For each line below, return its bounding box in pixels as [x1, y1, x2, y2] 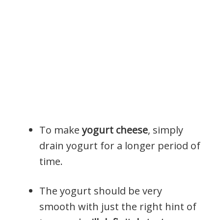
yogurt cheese [82, 123, 148, 137]
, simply [148, 123, 183, 137]
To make [39, 123, 82, 137]
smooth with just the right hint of [39, 199, 196, 213]
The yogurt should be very [39, 184, 162, 197]
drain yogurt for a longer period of [39, 138, 200, 152]
